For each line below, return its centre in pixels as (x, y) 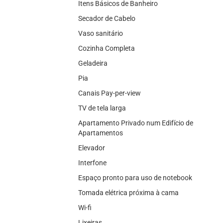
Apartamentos (101, 133)
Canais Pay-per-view (110, 93)
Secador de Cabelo (107, 18)
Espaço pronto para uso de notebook (135, 177)
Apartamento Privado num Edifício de (136, 123)
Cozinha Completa (107, 48)
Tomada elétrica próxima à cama (128, 192)
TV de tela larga (102, 108)
